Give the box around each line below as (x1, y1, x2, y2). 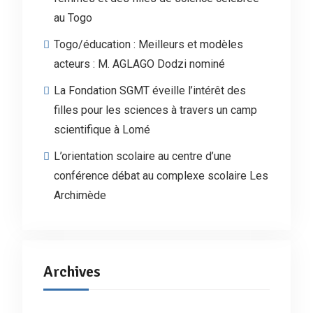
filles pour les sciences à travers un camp (53, 103, 257, 117)
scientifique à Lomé (53, 123, 150, 136)
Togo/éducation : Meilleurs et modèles (53, 38, 243, 51)
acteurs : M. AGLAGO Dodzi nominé (53, 57, 225, 71)
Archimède (53, 189, 106, 202)
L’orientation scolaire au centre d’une (53, 150, 231, 163)
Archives (43, 262, 101, 281)
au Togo (53, 11, 92, 24)
